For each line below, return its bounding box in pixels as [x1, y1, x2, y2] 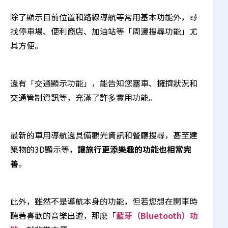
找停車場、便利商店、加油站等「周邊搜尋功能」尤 [10, 24, 197, 37]
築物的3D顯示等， [10, 142, 77, 155]
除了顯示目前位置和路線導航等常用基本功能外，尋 [10, 10, 197, 23]
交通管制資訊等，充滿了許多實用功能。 [10, 91, 157, 103]
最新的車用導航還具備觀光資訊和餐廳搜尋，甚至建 [10, 128, 197, 141]
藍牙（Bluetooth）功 [116, 209, 198, 221]
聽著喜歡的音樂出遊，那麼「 [10, 209, 116, 221]
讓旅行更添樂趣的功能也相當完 [77, 142, 191, 155]
